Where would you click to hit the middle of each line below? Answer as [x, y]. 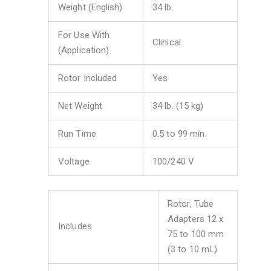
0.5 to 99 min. [180, 134]
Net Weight [80, 106]
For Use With [84, 35]
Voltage [74, 162]
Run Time [77, 134]
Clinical [167, 43]
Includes [75, 226]
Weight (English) [90, 8]
